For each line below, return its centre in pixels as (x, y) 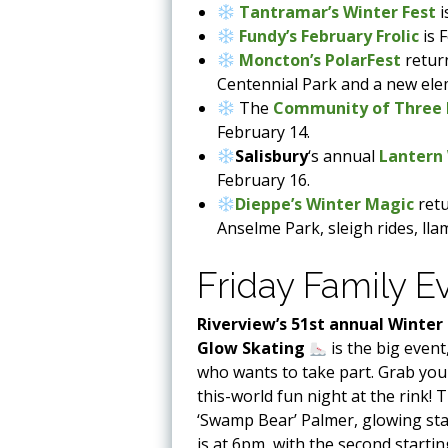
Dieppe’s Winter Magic (325, 203)
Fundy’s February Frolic (329, 35)
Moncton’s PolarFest (320, 59)
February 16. (263, 179)
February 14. (263, 131)
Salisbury (272, 155)
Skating (273, 347)
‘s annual (344, 155)
